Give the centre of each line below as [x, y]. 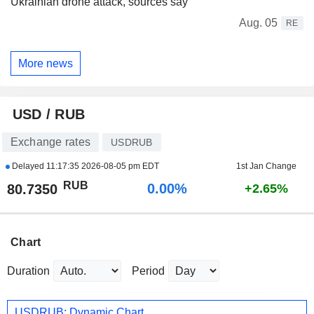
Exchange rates [50, 142]
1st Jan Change [266, 166]
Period [148, 271]
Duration [28, 271]
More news [46, 63]
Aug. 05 [258, 23]
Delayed [28, 166]
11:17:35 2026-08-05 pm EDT [102, 166]
